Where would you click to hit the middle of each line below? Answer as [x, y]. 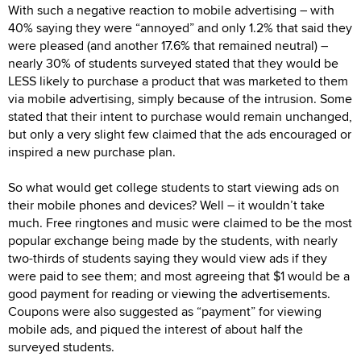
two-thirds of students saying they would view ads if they [168, 258]
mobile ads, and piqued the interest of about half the [156, 329]
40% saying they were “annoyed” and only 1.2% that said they [180, 27]
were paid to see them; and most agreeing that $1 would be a [179, 276]
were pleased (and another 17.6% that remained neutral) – [168, 45]
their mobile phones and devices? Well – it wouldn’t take [166, 205]
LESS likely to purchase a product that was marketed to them [178, 81]
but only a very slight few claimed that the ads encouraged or [180, 134]
